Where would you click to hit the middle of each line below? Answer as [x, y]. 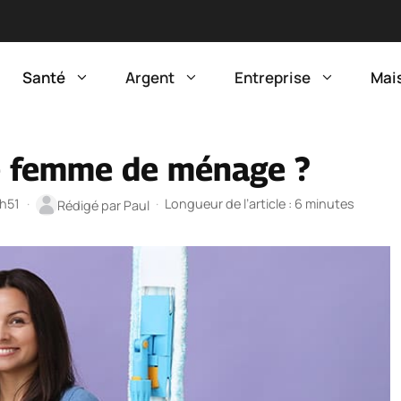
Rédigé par [90, 205]
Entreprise [273, 77]
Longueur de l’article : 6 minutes [260, 204]
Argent [150, 77]
